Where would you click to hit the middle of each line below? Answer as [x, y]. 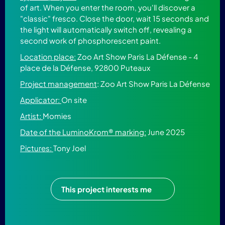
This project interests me [106, 189]
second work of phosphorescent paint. [90, 41]
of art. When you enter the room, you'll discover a [108, 8]
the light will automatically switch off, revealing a [106, 30]
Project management [59, 84]
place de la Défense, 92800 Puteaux [85, 68]
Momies [57, 116]
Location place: [48, 57]
